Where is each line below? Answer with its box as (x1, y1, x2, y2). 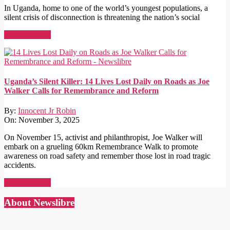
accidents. (4, 161, 36, 170)
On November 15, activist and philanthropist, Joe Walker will (4, 133, 202, 142)
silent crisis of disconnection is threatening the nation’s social (4, 12, 200, 22)
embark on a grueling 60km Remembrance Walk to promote (4, 142, 198, 151)
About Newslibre (4, 197, 74, 208)
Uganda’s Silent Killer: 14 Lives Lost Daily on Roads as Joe (4, 76, 209, 86)
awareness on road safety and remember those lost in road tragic (4, 151, 210, 161)
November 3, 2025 (18, 116, 80, 125)
